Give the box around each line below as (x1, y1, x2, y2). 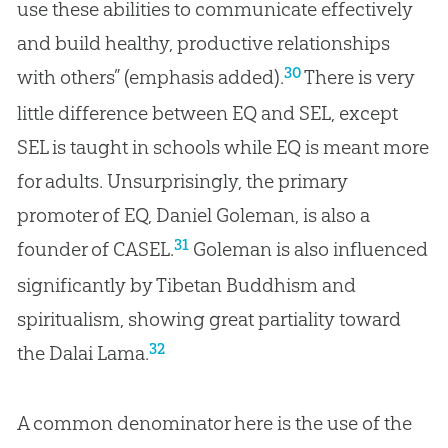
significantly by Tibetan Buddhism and (16, 272, 356, 297)
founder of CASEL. (16, 236, 174, 261)
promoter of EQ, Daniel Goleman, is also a (16, 202, 370, 227)
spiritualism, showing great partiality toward (16, 306, 401, 331)
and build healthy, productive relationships (16, 30, 390, 55)
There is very (300, 64, 415, 89)
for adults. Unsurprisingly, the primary (16, 168, 348, 193)
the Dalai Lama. (16, 340, 149, 365)
